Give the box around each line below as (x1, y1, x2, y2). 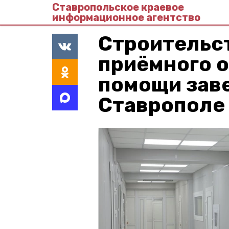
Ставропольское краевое (52, 1, 184, 13)
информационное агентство (52, 11, 200, 24)
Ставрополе (98, 93, 225, 117)
